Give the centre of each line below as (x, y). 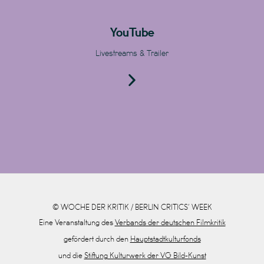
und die (71, 256)
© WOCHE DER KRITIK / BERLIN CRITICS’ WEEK (132, 208)
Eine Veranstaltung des (77, 223)
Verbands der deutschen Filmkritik (170, 223)
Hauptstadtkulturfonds (165, 240)
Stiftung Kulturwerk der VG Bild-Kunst (145, 256)
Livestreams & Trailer (132, 54)
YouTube (132, 33)
